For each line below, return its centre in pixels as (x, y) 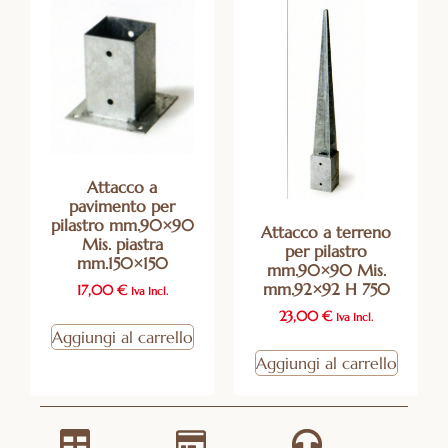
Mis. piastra (122, 243)
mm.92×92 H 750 (326, 289)
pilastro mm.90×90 (122, 224)
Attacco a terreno (326, 232)
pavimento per (122, 205)
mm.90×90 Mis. (326, 270)
